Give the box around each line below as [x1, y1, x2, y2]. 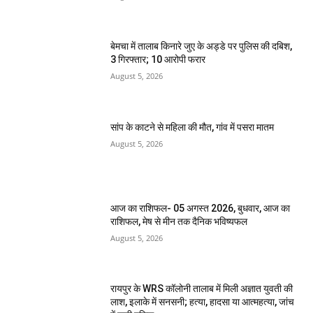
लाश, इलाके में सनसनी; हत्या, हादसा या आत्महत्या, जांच [110, 296, 295, 308]
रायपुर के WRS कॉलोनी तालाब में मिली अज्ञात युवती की [110, 283, 293, 295]
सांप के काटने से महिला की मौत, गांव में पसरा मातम [110, 122, 275, 133]
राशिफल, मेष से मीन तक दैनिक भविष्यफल [110, 215, 248, 227]
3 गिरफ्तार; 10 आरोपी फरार [110, 54, 206, 66]
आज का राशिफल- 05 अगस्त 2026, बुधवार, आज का [110, 202, 291, 214]
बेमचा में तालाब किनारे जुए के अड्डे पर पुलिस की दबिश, [110, 41, 293, 52]
